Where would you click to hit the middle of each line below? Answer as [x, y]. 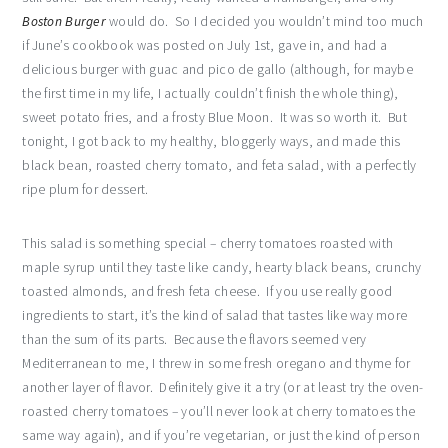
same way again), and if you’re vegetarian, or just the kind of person [221, 436]
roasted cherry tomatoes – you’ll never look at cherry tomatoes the [219, 412]
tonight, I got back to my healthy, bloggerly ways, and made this [211, 142]
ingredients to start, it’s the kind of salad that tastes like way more [215, 316]
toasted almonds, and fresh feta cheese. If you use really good [207, 292]
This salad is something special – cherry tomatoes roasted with [208, 244]
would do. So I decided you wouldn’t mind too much [264, 22]
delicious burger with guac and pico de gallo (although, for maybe [217, 70]
